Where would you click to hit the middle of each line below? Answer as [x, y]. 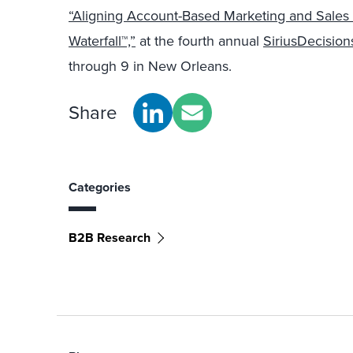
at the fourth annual [199, 41]
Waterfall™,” [102, 41]
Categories [100, 187]
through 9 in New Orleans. [150, 66]
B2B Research [110, 238]
